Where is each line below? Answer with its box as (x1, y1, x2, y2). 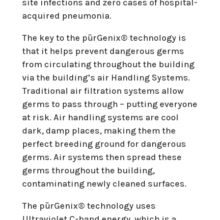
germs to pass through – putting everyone (22, 98, 197, 110)
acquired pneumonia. (22, 10, 111, 21)
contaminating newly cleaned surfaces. (22, 178, 187, 189)
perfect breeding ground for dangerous (22, 138, 186, 149)
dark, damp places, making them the (22, 125, 176, 136)
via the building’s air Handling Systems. (22, 72, 190, 83)
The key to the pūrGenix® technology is (22, 32, 186, 43)
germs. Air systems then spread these (22, 151, 182, 163)
